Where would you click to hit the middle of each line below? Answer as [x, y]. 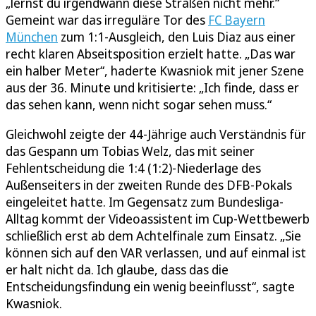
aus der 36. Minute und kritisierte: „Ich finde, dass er [152, 87]
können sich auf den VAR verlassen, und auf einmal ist [156, 252]
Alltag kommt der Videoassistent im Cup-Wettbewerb [158, 218]
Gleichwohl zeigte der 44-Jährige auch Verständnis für [156, 134]
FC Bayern [237, 19]
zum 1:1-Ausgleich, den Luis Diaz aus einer [177, 36]
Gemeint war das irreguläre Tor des [107, 19]
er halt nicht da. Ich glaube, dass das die [117, 269]
